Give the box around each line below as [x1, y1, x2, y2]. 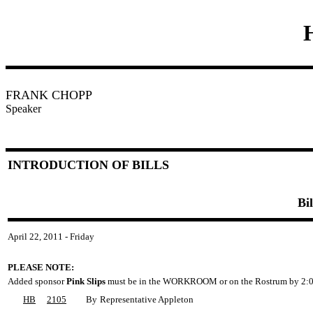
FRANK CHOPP [6, 88, 92, 102]
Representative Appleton [100, 294, 194, 305]
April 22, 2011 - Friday [8, 231, 94, 242]
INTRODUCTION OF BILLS [8, 158, 169, 172]
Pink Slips [66, 276, 105, 286]
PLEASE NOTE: [8, 262, 74, 272]
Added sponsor [8, 276, 66, 286]
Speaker [6, 103, 41, 115]
